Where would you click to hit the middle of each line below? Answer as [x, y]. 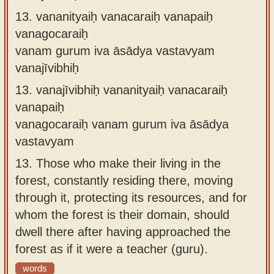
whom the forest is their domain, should [122, 214]
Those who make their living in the [128, 163]
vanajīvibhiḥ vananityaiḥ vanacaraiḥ [132, 90]
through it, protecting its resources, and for [131, 197]
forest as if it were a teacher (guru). [112, 249]
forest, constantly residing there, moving [124, 180]
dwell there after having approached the [123, 231]
